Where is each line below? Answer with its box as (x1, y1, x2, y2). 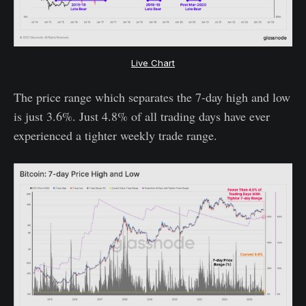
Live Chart (131, 57, 175, 68)
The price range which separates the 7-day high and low (14, 88, 290, 105)
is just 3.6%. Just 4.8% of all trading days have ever (14, 107, 270, 124)
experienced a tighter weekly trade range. (14, 126, 217, 143)
